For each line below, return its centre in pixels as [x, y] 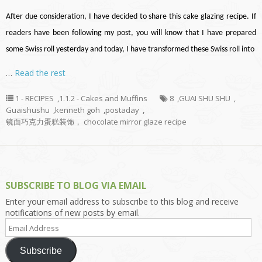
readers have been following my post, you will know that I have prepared [131, 33]
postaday [122, 110]
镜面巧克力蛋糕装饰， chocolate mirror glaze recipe [96, 122]
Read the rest [40, 73]
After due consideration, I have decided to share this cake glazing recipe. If [131, 17]
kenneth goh [77, 110]
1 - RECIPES [35, 99]
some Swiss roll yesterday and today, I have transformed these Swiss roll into [130, 50]
